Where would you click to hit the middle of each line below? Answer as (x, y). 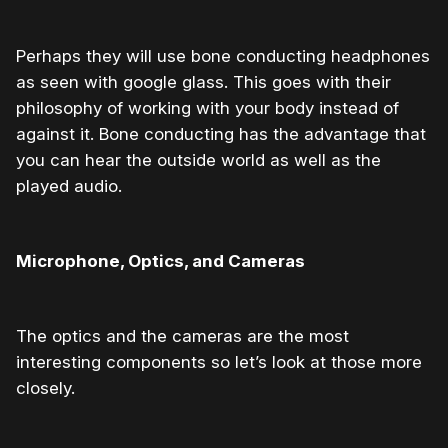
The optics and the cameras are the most (182, 335)
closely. (45, 387)
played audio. (69, 185)
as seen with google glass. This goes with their (203, 81)
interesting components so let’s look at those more (219, 361)
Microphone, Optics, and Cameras (160, 260)
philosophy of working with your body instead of (207, 107)
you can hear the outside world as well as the (198, 159)
